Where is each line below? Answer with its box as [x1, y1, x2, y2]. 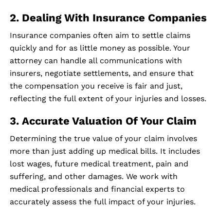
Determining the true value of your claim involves [10, 134, 197, 144]
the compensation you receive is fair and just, [10, 81, 182, 91]
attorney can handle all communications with [10, 56, 182, 66]
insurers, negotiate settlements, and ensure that [10, 69, 194, 78]
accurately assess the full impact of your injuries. [10, 197, 196, 207]
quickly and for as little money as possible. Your [10, 43, 190, 53]
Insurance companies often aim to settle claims [10, 31, 190, 40]
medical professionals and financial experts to [10, 184, 185, 194]
